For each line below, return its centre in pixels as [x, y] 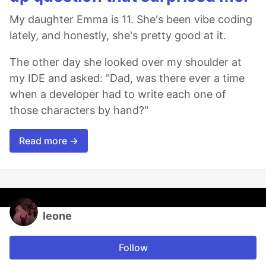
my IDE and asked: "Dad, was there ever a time [127, 78]
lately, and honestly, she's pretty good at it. [118, 36]
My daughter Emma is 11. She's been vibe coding [131, 20]
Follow [133, 248]
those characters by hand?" [79, 110]
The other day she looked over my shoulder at [126, 62]
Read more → [49, 141]
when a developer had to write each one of [118, 94]
